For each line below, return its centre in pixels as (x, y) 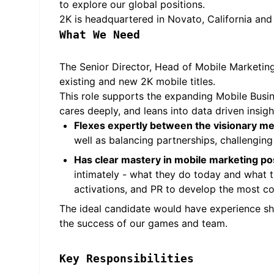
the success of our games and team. (143, 223)
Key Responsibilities (127, 258)
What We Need (100, 35)
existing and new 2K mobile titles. (137, 81)
